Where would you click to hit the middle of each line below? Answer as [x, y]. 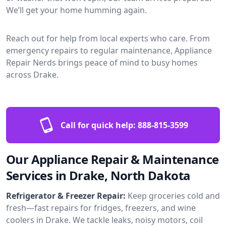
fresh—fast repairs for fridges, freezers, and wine [101, 208]
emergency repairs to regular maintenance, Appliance [109, 50]
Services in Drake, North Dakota [98, 175]
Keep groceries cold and [174, 195]
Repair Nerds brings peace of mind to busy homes [102, 62]
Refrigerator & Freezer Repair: [66, 195]
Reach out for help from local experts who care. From [108, 38]
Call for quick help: [98, 125]
